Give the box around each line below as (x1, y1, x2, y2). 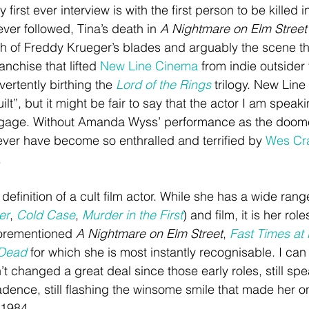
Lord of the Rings (116, 77, 211, 93)
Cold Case (17, 207, 75, 223)
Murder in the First (82, 207, 183, 223)
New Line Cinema (100, 58, 198, 74)
